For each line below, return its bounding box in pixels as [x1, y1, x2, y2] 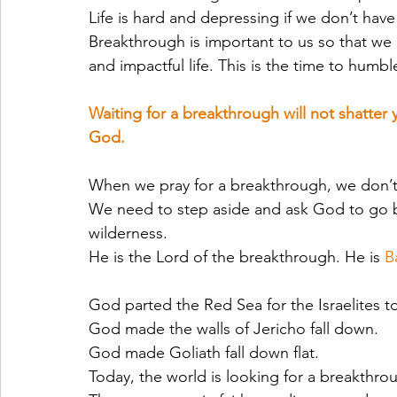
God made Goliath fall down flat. [89, 343, 319, 362]
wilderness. [89, 223, 172, 243]
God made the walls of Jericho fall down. [89, 319, 378, 339]
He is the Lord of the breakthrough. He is [89, 247, 385, 267]
